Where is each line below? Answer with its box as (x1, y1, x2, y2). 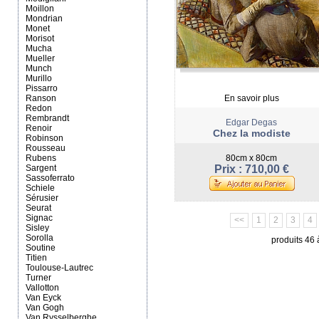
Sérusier (26, 193, 58, 203)
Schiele (26, 183, 55, 193)
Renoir (26, 123, 52, 133)
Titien (26, 253, 47, 263)
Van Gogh (26, 303, 64, 313)
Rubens (26, 153, 56, 163)
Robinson (26, 133, 63, 143)
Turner (26, 273, 51, 283)
